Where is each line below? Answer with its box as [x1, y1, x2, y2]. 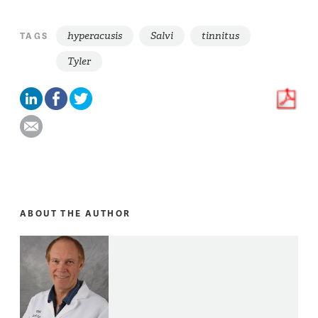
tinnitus [201, 29, 239, 43]
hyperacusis [67, 29, 122, 43]
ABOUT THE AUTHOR [20, 207, 131, 219]
